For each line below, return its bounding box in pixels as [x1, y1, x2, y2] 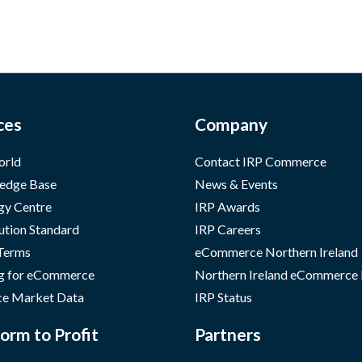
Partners [195, 324, 262, 344]
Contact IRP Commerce [195, 154, 327, 169]
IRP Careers [195, 221, 262, 237]
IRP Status [195, 289, 253, 305]
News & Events [195, 176, 279, 192]
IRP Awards [195, 199, 261, 214]
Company [195, 114, 268, 134]
